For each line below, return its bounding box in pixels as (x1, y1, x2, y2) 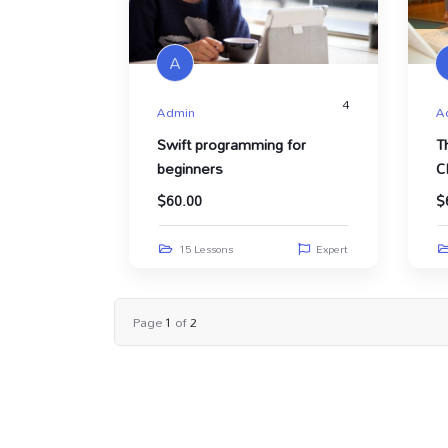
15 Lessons (179, 238, 233, 261)
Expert (316, 238, 348, 261)
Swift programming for (157, 130, 306, 160)
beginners (157, 154, 223, 184)
